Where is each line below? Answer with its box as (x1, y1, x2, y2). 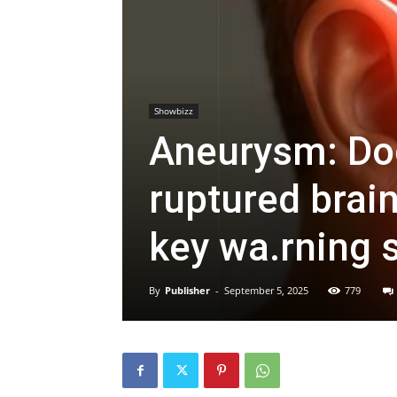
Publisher (165, 284, 210, 298)
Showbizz (154, 105, 193, 118)
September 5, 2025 (224, 284, 308, 298)
